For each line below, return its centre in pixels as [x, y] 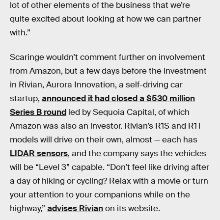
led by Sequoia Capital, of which [128, 112]
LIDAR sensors [39, 153]
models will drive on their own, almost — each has [104, 139]
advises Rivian [75, 208]
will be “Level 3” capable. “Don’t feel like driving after [110, 167]
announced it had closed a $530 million [118, 98]
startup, [26, 98]
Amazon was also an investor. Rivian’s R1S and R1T [106, 126]
